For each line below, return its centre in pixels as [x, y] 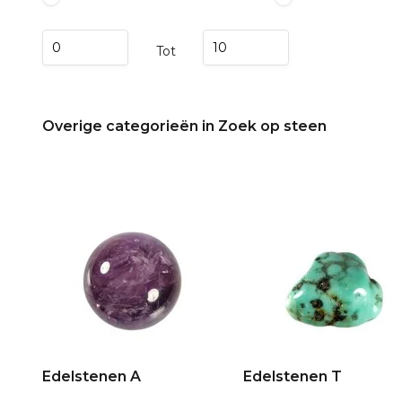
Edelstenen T [293, 376]
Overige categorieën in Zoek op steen [184, 126]
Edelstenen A [92, 376]
